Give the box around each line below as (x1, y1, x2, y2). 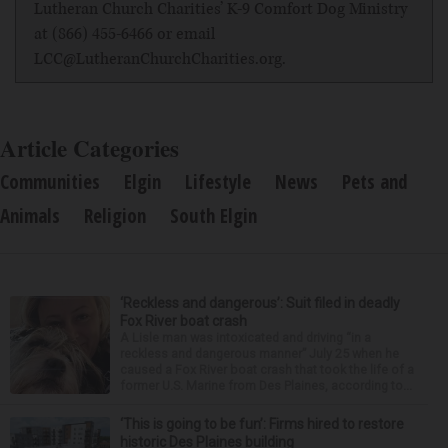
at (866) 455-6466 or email (34, 22, 215, 45)
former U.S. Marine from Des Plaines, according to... (120, 377, 412, 393)
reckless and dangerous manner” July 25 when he (120, 345, 399, 361)
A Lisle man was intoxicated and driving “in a (120, 329, 371, 345)
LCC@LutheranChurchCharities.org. (34, 47, 286, 70)
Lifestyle (185, 168, 251, 195)
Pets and (342, 168, 408, 195)
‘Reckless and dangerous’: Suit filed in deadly (120, 294, 400, 311)
